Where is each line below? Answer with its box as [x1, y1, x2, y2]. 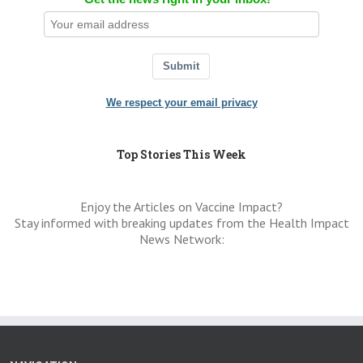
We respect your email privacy [105, 96, 258, 109]
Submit [163, 60, 200, 73]
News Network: [139, 231, 224, 248]
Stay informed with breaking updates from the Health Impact [14, 215, 349, 232]
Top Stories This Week [117, 147, 246, 163]
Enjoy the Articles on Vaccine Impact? [80, 199, 283, 216]
